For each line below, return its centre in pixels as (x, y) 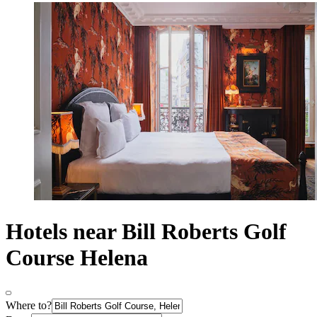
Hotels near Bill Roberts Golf (146, 231)
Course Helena (77, 257)
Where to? (29, 306)
